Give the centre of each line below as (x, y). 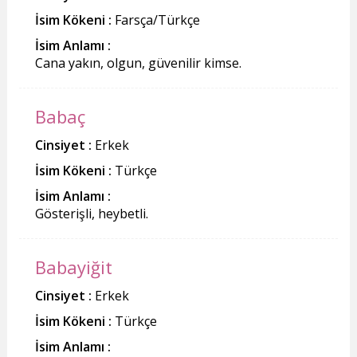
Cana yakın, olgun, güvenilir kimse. (138, 63)
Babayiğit (73, 267)
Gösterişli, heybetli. (91, 213)
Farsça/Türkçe (155, 20)
